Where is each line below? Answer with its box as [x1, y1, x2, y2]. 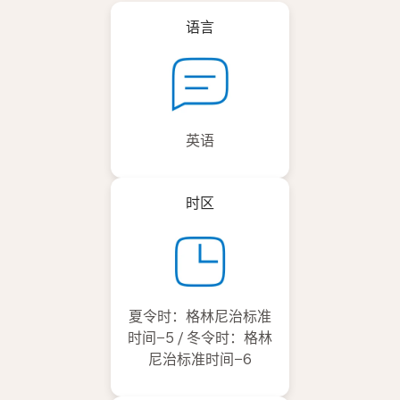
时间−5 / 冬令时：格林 [128, 329, 272, 346]
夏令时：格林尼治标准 [129, 308, 271, 325]
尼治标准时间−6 [148, 351, 252, 368]
